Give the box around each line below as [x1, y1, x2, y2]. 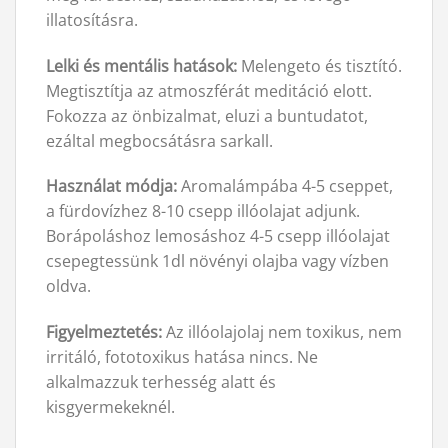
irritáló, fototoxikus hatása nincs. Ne [46, 346, 318, 369]
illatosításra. [46, 8, 138, 31]
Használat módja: [46, 175, 177, 198]
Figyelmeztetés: [46, 321, 162, 344]
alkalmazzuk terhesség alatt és [46, 371, 276, 394]
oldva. [46, 275, 91, 298]
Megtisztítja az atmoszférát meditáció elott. [46, 79, 372, 102]
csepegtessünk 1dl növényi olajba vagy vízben [46, 250, 389, 273]
